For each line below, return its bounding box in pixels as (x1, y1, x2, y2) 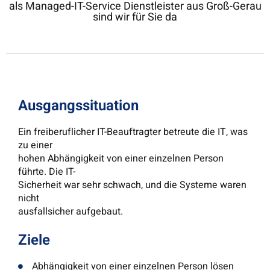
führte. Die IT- (18, 165, 75, 180)
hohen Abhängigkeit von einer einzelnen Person (18, 151, 224, 166)
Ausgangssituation (18, 95, 139, 117)
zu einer (18, 138, 52, 153)
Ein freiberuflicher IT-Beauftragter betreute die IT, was (18, 125, 248, 140)
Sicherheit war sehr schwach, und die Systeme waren (18, 178, 246, 193)
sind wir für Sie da (93, 9, 177, 26)
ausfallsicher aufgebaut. (18, 204, 123, 219)
